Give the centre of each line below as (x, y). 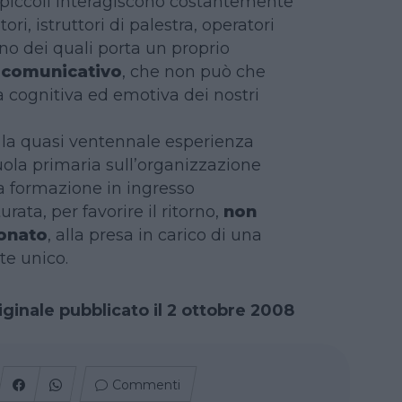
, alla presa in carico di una (154, 234)
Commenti (147, 385)
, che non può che (193, 71)
